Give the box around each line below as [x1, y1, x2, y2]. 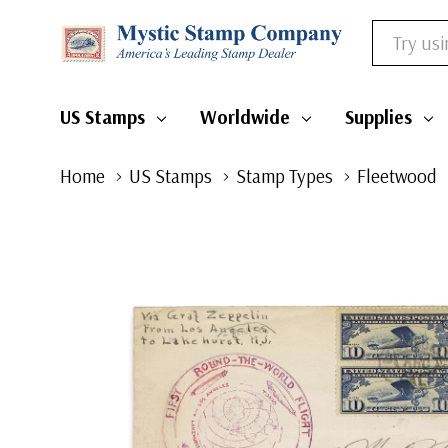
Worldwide [199, 105, 290, 129]
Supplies [344, 105, 412, 129]
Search [371, 24, 416, 44]
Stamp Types [236, 164, 333, 188]
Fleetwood [357, 164, 437, 188]
